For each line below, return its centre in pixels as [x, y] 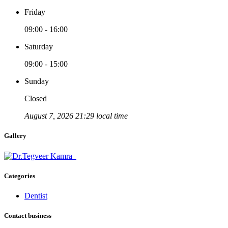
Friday [35, 12]
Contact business [28, 216]
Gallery [15, 136]
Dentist [36, 195]
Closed [36, 99]
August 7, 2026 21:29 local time [76, 116]
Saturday [39, 47]
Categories [20, 176]
